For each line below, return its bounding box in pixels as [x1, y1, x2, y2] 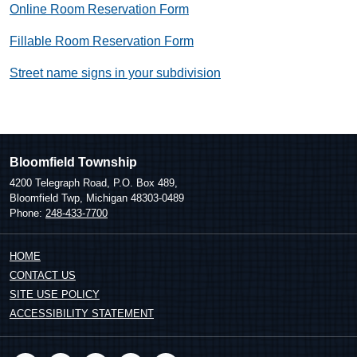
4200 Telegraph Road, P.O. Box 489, [10, 177, 178, 189]
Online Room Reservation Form [10, 2, 189, 16]
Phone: [10, 207, 45, 219]
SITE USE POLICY [10, 288, 100, 300]
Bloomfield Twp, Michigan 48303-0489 [10, 192, 184, 204]
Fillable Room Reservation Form [10, 34, 194, 48]
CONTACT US [10, 269, 76, 281]
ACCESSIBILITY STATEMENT [10, 308, 154, 320]
